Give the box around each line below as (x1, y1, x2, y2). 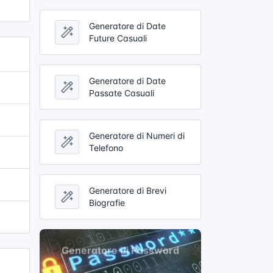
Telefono (89, 142, 123, 153)
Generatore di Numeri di (89, 130, 185, 141)
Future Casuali (89, 32, 147, 43)
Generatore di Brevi (89, 185, 166, 196)
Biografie (89, 197, 125, 208)
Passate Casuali (89, 87, 154, 98)
